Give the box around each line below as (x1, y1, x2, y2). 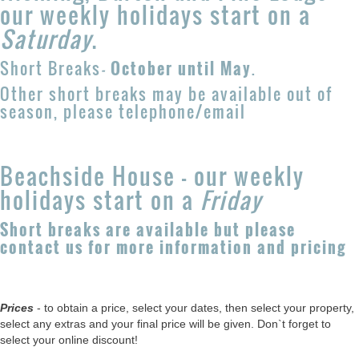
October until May (111, 55, 252, 80)
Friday (200, 183, 262, 216)
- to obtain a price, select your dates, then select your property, (34, 301, 354, 314)
